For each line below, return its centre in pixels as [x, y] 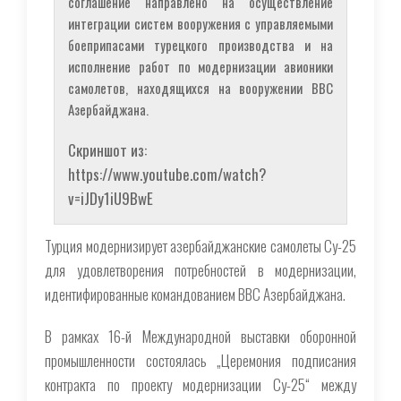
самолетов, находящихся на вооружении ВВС [200, 87]
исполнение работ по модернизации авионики [200, 66]
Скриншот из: [107, 149]
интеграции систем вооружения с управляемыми [200, 23]
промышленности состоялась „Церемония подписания [200, 360]
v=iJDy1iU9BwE [111, 198]
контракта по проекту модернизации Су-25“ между [200, 384]
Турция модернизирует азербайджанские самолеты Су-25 [200, 245]
